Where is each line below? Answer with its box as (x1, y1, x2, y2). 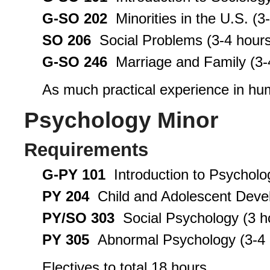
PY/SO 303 (42, 210, 115, 227)
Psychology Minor (24, 107, 218, 133)
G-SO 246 (42, 53, 107, 70)
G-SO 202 (42, 10, 107, 27)
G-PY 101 (42, 166, 105, 183)
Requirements (24, 139, 148, 160)
